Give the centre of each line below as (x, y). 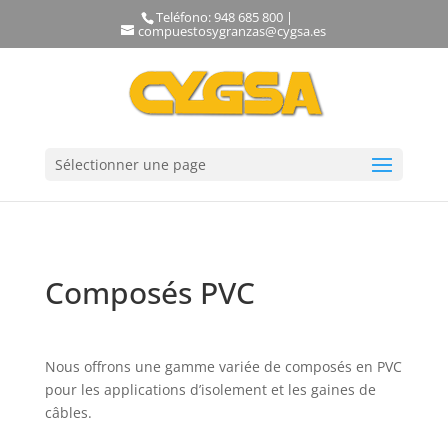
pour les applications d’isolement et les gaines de (210, 389)
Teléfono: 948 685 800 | (225, 16)
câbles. (68, 412)
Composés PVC (149, 292)
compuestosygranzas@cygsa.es (232, 30)
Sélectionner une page (130, 164)
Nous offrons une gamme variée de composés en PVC (223, 366)
